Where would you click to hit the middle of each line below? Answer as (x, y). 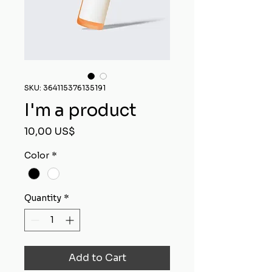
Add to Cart (97, 258)
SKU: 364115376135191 (65, 88)
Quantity (43, 198)
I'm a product (80, 110)
